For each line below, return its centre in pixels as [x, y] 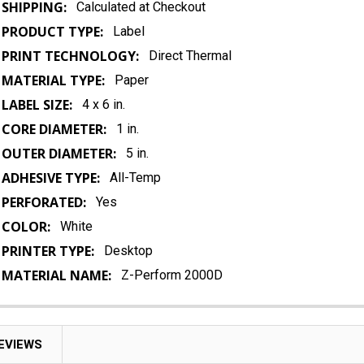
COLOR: [26, 227]
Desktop [129, 251]
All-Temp [136, 178]
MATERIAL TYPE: [54, 80]
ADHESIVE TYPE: [51, 178]
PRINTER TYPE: [48, 251]
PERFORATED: [44, 202]
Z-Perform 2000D [172, 275]
